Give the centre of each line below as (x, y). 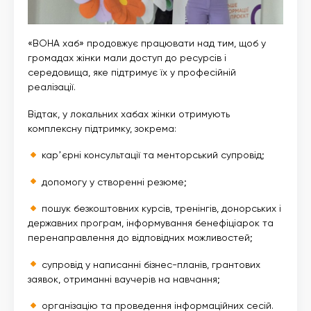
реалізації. (52, 87)
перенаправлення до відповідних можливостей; (140, 238)
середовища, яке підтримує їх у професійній (132, 73)
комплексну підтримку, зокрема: (102, 128)
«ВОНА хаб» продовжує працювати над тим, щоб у (147, 43)
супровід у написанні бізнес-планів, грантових (149, 264)
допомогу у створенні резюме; (112, 182)
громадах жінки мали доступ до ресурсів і (127, 58)
